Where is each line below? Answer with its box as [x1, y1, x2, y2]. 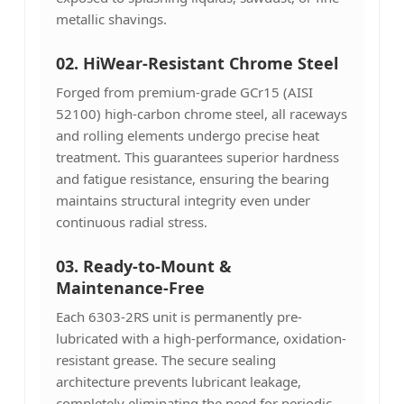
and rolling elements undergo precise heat [55, 125, 319, 144]
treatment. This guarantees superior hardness [55, 147, 339, 166]
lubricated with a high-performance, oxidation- [55, 328, 346, 347]
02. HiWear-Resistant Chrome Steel [55, 51, 338, 74]
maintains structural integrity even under [55, 190, 310, 209]
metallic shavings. [55, 9, 167, 28]
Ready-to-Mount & [82, 254, 232, 277]
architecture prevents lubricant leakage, [55, 372, 301, 390]
